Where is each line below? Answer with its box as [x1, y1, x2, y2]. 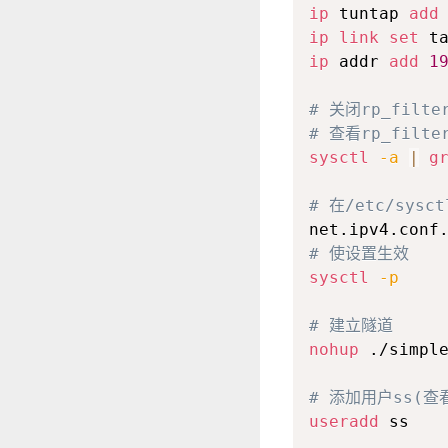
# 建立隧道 [308, 316, 393, 336]
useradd [308, 412, 379, 432]
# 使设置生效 [308, 244, 409, 264]
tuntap [328, 4, 409, 24]
